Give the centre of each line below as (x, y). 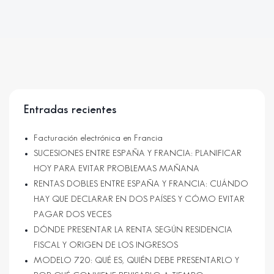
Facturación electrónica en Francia (98, 138)
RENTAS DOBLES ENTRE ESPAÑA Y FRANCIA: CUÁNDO (141, 184)
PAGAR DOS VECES (72, 214)
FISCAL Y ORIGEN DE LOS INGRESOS (106, 245)
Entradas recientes (70, 109)
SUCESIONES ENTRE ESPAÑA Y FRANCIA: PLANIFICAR (138, 153)
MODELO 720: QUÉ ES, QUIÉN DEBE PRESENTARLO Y (136, 260)
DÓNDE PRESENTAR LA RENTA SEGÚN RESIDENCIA (133, 230)
